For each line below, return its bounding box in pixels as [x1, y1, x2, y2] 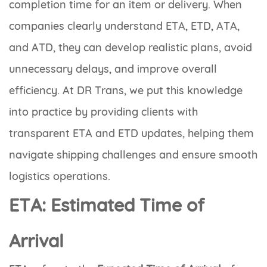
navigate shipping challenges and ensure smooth [9, 147, 257, 162]
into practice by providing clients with [9, 104, 198, 119]
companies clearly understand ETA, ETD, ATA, [9, 18, 240, 33]
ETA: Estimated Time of [9, 193, 204, 216]
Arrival [9, 229, 64, 252]
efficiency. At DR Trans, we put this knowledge [9, 83, 243, 97]
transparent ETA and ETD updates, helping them [9, 126, 254, 140]
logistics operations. [9, 169, 110, 183]
